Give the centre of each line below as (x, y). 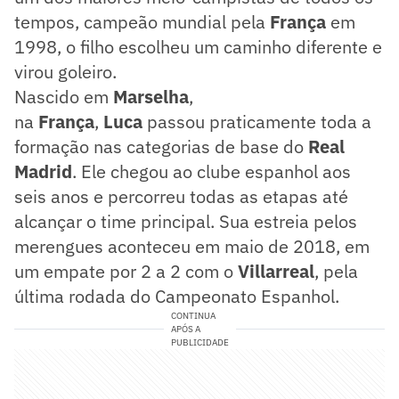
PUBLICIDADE (199, 343)
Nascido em (64, 97)
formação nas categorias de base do (161, 147)
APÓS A (185, 330)
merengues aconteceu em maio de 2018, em (192, 247)
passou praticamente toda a (259, 122)
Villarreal (276, 272)
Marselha (151, 97)
